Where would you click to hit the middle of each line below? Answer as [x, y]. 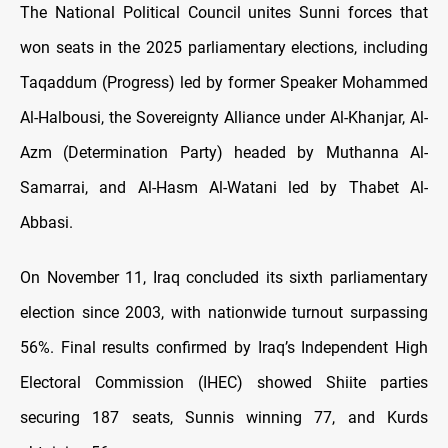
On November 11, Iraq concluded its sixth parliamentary [224, 278]
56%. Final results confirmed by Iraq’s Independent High [224, 348]
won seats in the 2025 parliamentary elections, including [224, 48]
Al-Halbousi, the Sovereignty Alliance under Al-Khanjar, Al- [224, 118]
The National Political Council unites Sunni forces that [224, 13]
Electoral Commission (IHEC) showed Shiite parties [224, 383]
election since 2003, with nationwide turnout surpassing [224, 313]
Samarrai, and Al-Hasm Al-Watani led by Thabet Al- [224, 188]
